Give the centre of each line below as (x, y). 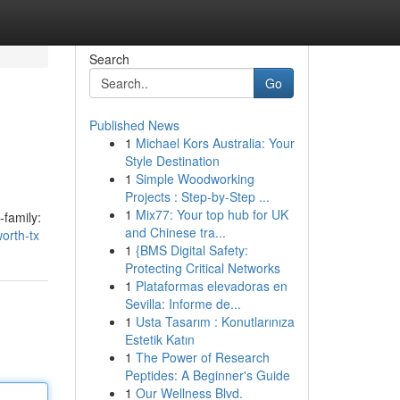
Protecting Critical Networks (202, 268)
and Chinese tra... (175, 232)
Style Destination (172, 161)
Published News (134, 125)
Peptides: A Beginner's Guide (207, 375)
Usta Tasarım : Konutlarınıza (215, 321)
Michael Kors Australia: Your (215, 143)
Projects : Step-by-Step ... (197, 196)
